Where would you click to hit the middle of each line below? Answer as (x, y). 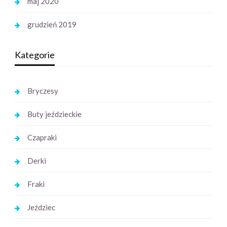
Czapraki (42, 137)
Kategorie (34, 54)
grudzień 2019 (52, 24)
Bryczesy (43, 90)
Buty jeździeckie (54, 114)
